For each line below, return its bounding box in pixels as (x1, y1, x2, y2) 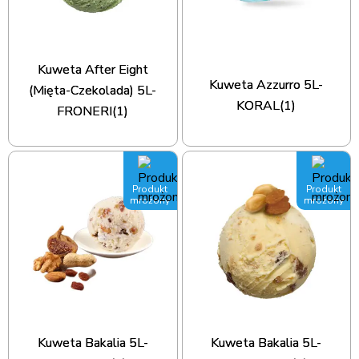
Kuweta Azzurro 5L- (209, 76, 324, 95)
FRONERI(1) (57, 103, 129, 121)
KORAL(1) (236, 97, 296, 115)
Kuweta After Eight (37, 61, 148, 79)
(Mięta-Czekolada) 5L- (29, 82, 157, 100)
